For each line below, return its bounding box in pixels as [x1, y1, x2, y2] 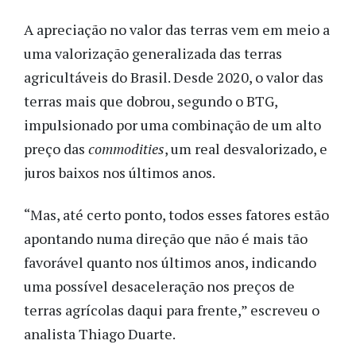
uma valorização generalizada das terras [24, 44, 282, 64]
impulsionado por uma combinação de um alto [24, 115, 321, 135]
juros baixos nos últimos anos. [24, 163, 218, 183]
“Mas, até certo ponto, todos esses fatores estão [24, 204, 329, 224]
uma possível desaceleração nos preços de [24, 276, 295, 296]
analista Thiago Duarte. [24, 323, 178, 343]
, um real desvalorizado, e [164, 139, 327, 159]
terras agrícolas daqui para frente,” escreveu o [24, 300, 319, 319]
